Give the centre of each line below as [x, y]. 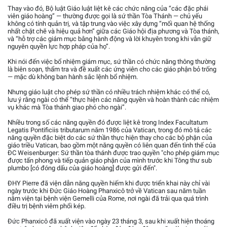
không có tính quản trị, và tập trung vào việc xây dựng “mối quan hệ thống [111, 23]
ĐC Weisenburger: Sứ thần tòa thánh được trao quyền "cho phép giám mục [113, 153]
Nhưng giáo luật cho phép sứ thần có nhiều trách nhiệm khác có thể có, [109, 92]
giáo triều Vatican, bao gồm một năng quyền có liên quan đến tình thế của [112, 145]
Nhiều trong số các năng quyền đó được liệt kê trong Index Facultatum [108, 122]
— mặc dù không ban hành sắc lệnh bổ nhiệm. [73, 77]
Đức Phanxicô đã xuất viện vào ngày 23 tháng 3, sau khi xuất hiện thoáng [111, 221]
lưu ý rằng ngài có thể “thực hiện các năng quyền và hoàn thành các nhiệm [113, 99]
